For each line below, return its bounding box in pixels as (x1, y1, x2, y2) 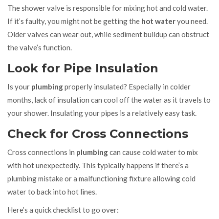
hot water (141, 16, 175, 25)
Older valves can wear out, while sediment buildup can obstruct (7, 29, 209, 39)
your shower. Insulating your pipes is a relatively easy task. (7, 108, 197, 117)
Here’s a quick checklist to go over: (7, 205, 119, 214)
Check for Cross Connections (7, 126, 188, 141)
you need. (175, 16, 208, 25)
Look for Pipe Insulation (7, 61, 158, 75)
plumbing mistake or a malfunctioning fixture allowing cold (7, 174, 196, 183)
